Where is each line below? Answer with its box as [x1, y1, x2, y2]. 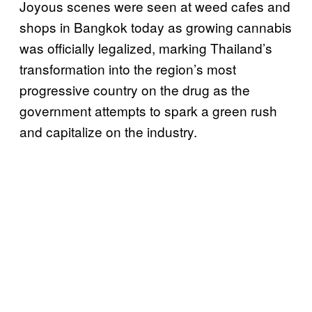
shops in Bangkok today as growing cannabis [19, 17, 292, 36]
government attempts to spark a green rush [19, 100, 277, 120]
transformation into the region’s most [19, 58, 236, 78]
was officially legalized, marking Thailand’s [19, 38, 272, 57]
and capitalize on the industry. [19, 121, 197, 141]
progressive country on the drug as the [19, 79, 250, 99]
